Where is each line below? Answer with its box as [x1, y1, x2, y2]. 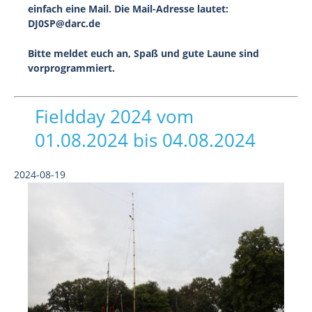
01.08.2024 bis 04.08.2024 [35, 127, 256, 153]
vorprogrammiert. [28, 61, 115, 75]
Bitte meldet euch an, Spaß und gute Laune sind [28, 47, 259, 60]
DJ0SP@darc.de [28, 17, 100, 30]
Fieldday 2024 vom [35, 104, 194, 129]
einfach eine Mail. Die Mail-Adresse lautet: [28, 2, 228, 15]
